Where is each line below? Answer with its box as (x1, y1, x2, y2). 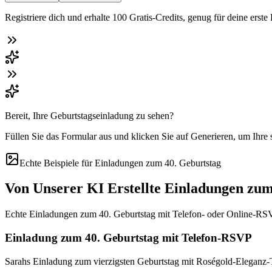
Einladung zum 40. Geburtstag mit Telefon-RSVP (5, 231, 252, 245)
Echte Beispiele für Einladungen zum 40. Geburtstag (19, 157, 221, 168)
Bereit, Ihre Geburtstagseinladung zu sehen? (5, 110, 174, 121)
